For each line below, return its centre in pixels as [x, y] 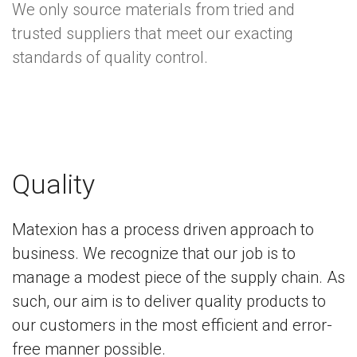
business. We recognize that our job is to [154, 254]
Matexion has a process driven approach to [163, 230]
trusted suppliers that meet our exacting [153, 34]
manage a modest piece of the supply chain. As [178, 278]
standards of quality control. [110, 58]
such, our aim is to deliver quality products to [169, 302]
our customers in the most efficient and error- [172, 326]
